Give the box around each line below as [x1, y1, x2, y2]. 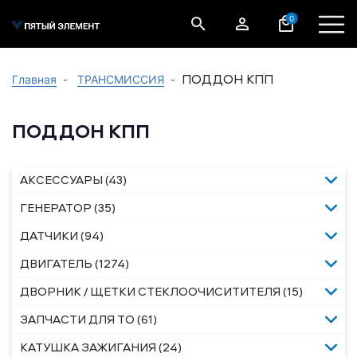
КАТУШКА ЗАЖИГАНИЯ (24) [20, 339, 182, 355]
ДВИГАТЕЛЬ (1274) [20, 255, 129, 272]
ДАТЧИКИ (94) [20, 227, 104, 244]
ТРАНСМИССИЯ [77, 73, 164, 86]
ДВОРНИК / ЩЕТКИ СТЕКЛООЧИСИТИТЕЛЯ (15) [20, 283, 303, 300]
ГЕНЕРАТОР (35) [20, 199, 116, 216]
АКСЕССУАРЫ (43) [20, 171, 127, 188]
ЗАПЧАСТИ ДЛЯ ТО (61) [20, 311, 157, 328]
